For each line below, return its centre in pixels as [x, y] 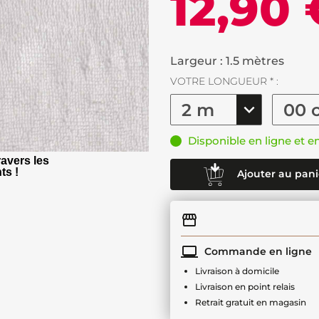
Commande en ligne [257, 251]
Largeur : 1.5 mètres [227, 61]
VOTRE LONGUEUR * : [224, 81]
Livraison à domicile [237, 271]
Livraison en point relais [245, 287]
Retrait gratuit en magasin [251, 302]
